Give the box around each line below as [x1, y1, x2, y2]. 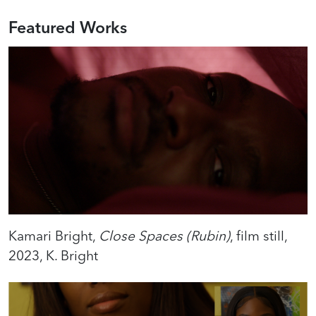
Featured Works [8, 17, 127, 37]
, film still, [230, 227, 287, 245]
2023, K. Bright [8, 247, 98, 265]
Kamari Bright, [8, 227, 99, 245]
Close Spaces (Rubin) [99, 227, 230, 245]
